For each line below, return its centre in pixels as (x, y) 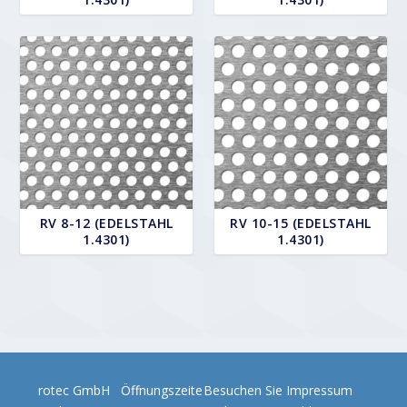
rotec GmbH (74, 390)
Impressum (319, 390)
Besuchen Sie (243, 390)
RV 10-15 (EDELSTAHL (301, 223)
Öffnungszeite (162, 390)
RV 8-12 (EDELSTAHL (106, 223)
